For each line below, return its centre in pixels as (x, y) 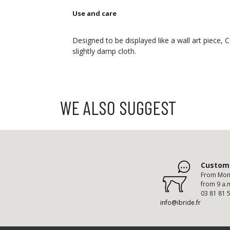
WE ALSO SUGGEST (118, 108)
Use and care (94, 13)
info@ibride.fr (180, 203)
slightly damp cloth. (104, 51)
